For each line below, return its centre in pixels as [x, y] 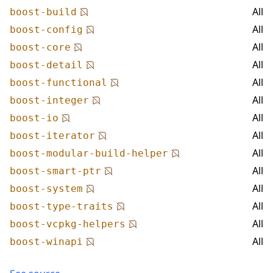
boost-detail [46, 65]
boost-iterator [52, 136]
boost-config [46, 30]
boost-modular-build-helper [89, 153]
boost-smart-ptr [55, 171]
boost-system [46, 189]
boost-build [43, 12]
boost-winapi [46, 242]
